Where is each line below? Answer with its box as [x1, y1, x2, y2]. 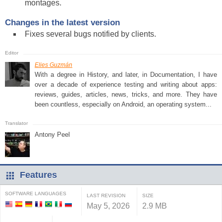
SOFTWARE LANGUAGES [5, 191, 66, 196]
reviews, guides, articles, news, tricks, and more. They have [35, 91, 217, 98]
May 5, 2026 [87, 202, 130, 210]
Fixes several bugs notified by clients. [25, 30, 156, 38]
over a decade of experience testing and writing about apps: [35, 81, 217, 88]
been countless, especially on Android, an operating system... [35, 101, 212, 108]
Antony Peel [35, 131, 70, 138]
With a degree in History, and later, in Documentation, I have [35, 71, 217, 78]
